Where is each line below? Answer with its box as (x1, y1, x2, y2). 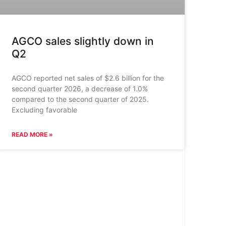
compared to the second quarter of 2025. (11, 94, 149, 103)
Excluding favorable (11, 105, 77, 114)
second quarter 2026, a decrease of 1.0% (11, 84, 148, 93)
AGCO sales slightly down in (11, 34, 154, 47)
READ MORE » (11, 130, 53, 138)
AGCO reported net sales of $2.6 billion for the (11, 73, 164, 82)
